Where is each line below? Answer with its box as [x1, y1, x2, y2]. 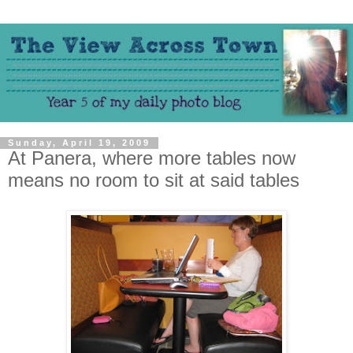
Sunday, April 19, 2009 [8, 138, 150, 148]
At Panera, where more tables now [8, 147, 295, 169]
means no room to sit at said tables [8, 169, 299, 191]
